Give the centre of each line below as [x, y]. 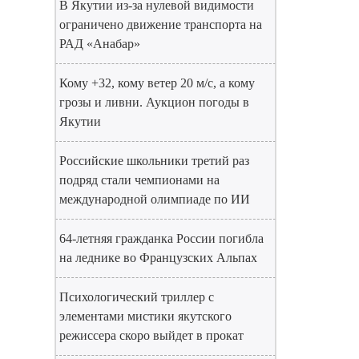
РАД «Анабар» [100, 44]
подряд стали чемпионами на [139, 180]
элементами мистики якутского [145, 316]
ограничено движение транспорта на [161, 24]
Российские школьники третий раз [154, 161]
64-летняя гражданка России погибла [161, 238]
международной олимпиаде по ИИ [155, 199]
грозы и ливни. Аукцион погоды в [154, 102]
